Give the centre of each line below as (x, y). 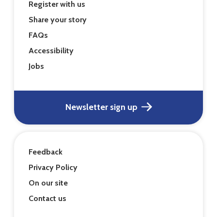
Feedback (46, 152)
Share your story (58, 19)
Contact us (48, 199)
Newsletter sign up (101, 107)
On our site (48, 183)
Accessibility (51, 50)
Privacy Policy (53, 168)
